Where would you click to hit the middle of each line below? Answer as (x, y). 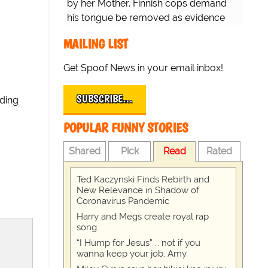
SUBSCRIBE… (105, 99)
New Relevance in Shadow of (138, 191)
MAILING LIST (96, 44)
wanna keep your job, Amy (132, 254)
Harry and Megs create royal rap (143, 217)
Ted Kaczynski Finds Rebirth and (143, 180)
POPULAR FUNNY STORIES (126, 128)
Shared (85, 151)
